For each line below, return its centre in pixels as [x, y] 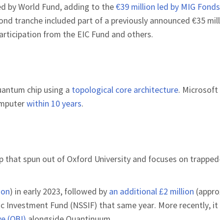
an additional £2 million [151, 191]
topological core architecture [125, 89]
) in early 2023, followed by [59, 191]
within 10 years [54, 103]
